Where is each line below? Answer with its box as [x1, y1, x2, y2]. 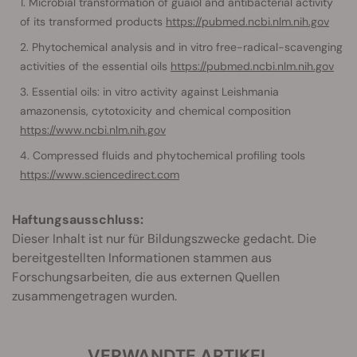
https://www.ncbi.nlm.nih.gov [20, 123, 166, 138]
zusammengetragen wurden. [12, 288, 177, 305]
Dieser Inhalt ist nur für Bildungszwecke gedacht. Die [12, 230, 316, 248]
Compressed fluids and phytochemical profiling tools [33, 148, 305, 163]
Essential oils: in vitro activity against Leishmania [32, 84, 279, 100]
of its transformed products [20, 14, 166, 29]
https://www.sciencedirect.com [20, 167, 179, 182]
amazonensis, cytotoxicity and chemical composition [20, 104, 291, 119]
